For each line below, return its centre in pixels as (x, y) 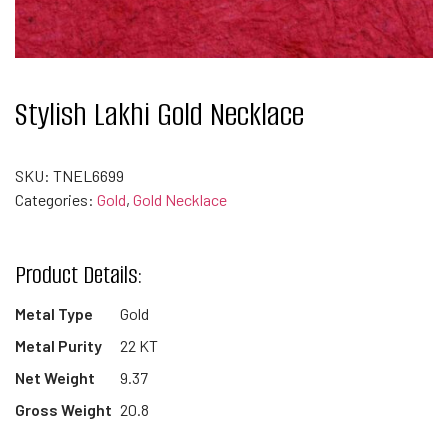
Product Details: (78, 275)
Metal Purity (58, 345)
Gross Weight (63, 409)
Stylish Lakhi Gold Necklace (159, 114)
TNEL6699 (88, 175)
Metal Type (54, 313)
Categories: (56, 199)
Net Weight (55, 377)
